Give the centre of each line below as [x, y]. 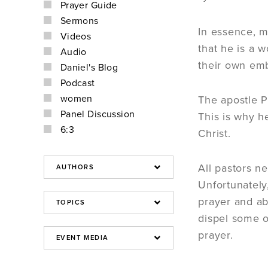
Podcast [77, 83]
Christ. [214, 133]
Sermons [79, 21]
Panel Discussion [98, 114]
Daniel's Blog [89, 68]
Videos [76, 36]
